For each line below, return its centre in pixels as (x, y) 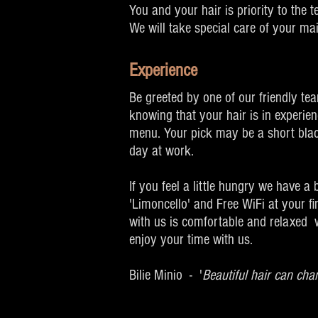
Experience (163, 70)
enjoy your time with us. (193, 240)
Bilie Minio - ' (166, 275)
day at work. (163, 151)
